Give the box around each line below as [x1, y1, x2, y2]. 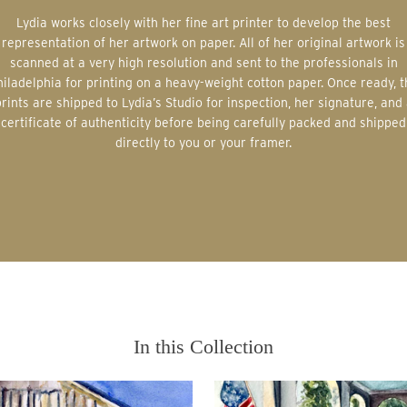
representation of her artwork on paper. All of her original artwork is [2, 35, 405, 50]
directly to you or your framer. [115, 134, 292, 150]
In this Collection [134, 334, 273, 358]
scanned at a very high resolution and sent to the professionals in [9, 55, 398, 70]
